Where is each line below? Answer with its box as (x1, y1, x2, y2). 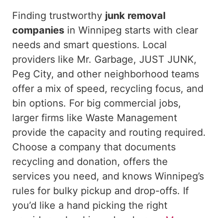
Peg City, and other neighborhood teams (12, 68, 199, 80)
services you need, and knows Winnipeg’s (12, 170, 204, 182)
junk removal (105, 9, 165, 21)
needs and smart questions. (12, 38, 143, 51)
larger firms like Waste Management (12, 111, 177, 124)
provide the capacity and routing (12, 126, 164, 138)
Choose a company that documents (12, 141, 176, 153)
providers (12, 53, 58, 65)
